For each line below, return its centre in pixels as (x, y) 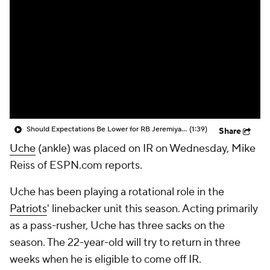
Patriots (28, 209)
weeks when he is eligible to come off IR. (105, 259)
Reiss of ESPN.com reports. (76, 165)
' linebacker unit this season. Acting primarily (152, 209)
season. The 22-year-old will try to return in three (125, 243)
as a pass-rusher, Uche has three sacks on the (117, 226)
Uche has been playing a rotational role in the (117, 192)
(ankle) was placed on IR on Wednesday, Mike (146, 149)
